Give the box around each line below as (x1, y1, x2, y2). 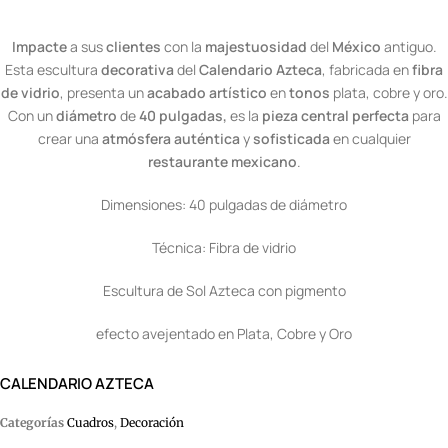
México (331, 36, 384, 56)
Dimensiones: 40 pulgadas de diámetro (101, 194, 347, 214)
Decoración (120, 414, 184, 430)
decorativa (101, 59, 177, 79)
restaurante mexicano (147, 151, 297, 171)
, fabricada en (322, 59, 412, 79)
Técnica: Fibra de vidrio (152, 237, 296, 257)
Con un (7, 105, 56, 125)
